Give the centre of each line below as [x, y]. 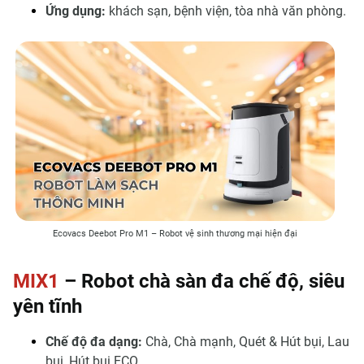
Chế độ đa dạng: [94, 342]
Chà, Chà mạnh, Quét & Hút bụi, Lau [246, 342]
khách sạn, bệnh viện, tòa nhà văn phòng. [226, 11]
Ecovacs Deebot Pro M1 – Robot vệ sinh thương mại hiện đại [175, 234]
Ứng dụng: [76, 11]
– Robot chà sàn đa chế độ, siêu [202, 281]
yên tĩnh [48, 306]
